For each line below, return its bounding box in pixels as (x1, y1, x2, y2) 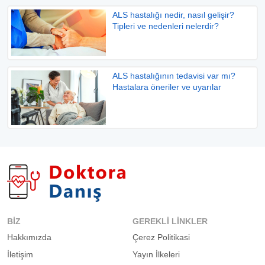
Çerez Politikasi (132, 232, 190, 243)
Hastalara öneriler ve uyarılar (112, 82, 221, 92)
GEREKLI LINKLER (132, 216, 208, 227)
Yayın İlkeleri (132, 250, 180, 260)
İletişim (7, 250, 33, 260)
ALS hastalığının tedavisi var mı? (112, 70, 235, 80)
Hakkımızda (7, 232, 51, 243)
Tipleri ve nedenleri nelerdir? (112, 21, 219, 31)
